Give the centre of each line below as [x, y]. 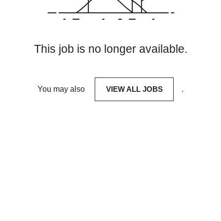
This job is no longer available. [110, 49]
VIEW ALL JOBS [134, 89]
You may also [62, 89]
